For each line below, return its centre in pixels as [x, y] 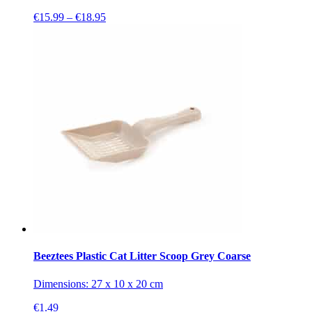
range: [119, 29]
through [122, 54]
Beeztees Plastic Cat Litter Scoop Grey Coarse [142, 256]
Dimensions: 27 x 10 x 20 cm [98, 283]
